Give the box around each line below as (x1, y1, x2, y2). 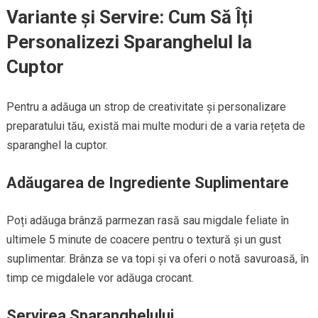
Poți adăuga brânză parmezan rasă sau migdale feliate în (6, 213, 289, 227)
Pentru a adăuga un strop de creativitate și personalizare (6, 99, 286, 114)
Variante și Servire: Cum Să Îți (6, 6, 253, 28)
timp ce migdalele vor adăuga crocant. (6, 270, 194, 285)
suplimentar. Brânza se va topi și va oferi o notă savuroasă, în (6, 251, 309, 265)
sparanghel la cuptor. (6, 138, 108, 152)
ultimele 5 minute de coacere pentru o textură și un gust (6, 232, 281, 246)
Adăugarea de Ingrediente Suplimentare (6, 173, 289, 192)
